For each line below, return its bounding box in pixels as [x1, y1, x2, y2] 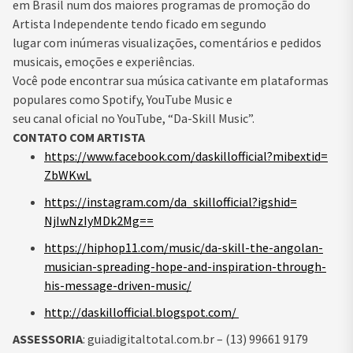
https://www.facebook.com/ [44, 147, 195, 164]
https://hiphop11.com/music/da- [44, 239, 222, 255]
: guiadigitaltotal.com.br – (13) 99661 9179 [83, 330, 308, 347]
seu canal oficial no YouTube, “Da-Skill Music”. [13, 110, 255, 126]
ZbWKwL [44, 166, 91, 183]
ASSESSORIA [13, 330, 83, 347]
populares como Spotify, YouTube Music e [13, 91, 232, 107]
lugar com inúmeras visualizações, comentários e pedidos [13, 34, 321, 50]
